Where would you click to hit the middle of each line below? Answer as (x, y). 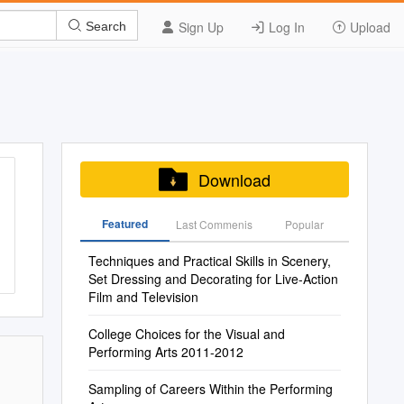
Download (234, 179)
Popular (304, 224)
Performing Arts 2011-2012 (165, 352)
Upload (368, 27)
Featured (124, 224)
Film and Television (143, 297)
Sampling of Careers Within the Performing (210, 389)
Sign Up (199, 27)
